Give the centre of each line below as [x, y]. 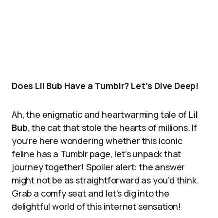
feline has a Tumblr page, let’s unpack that [97, 154]
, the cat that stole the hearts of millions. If [112, 127]
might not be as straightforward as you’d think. [105, 180]
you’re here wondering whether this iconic [97, 141]
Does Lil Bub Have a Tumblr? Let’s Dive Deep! [105, 86]
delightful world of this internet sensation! [97, 206]
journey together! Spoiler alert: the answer [99, 167]
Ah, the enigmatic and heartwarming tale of [100, 114]
